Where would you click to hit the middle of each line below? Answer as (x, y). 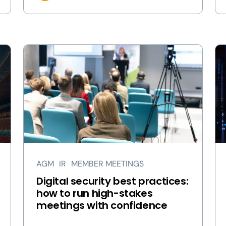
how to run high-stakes (95, 193)
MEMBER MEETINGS (107, 164)
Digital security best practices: (112, 181)
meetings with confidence (102, 205)
